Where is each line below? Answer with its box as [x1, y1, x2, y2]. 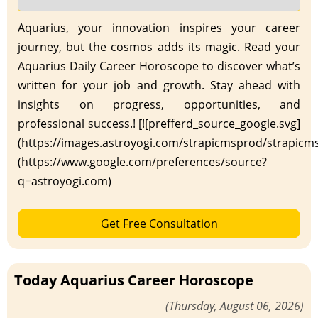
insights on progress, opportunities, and [18, 96, 300, 112]
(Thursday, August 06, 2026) [165, 297, 304, 314]
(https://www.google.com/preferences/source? [18, 153, 267, 170]
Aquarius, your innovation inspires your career [18, 19, 300, 35]
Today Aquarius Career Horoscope [14, 270, 253, 290]
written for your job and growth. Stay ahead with [18, 77, 300, 93]
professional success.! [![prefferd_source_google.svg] [18, 115, 300, 131]
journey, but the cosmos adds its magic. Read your [18, 38, 300, 55]
